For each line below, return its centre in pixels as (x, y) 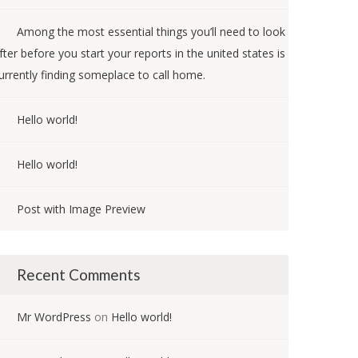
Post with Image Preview (81, 209)
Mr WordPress (54, 317)
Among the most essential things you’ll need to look (151, 32)
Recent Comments (79, 274)
